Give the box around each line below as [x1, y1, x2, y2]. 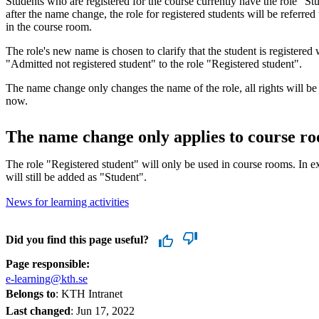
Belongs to [6, 287, 56, 300]
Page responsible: [6, 257, 90, 270]
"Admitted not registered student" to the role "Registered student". [6, 57, 302, 70]
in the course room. [6, 20, 92, 33]
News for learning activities [6, 195, 129, 208]
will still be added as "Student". [6, 170, 147, 183]
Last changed [6, 304, 70, 317]
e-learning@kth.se [6, 272, 88, 285]
